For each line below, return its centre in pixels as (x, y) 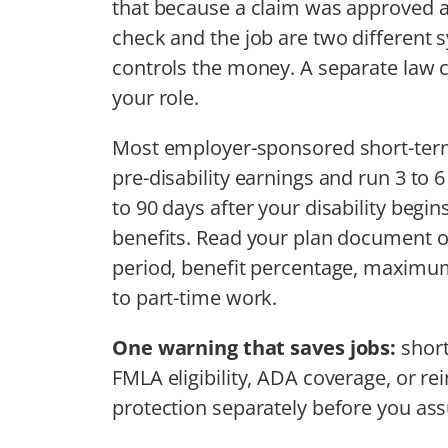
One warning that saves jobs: (257, 347)
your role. (156, 97)
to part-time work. (195, 297)
